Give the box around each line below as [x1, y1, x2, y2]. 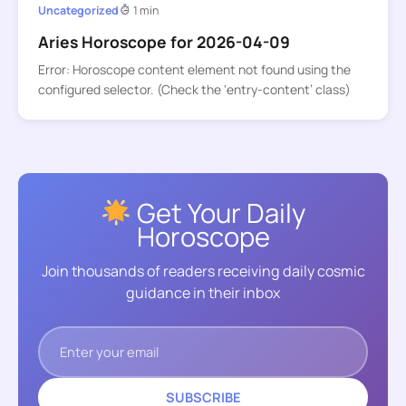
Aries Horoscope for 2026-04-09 [37, 30, 290, 53]
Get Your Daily [130, 194, 305, 231]
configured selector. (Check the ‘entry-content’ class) [37, 81, 351, 99]
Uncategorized [37, 2, 119, 18]
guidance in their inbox [126, 283, 280, 304]
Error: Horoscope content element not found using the [37, 61, 351, 79]
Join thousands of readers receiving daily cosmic [41, 261, 365, 282]
